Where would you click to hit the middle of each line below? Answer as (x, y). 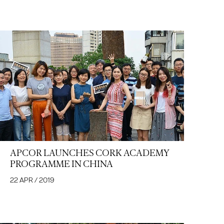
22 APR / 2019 (32, 180)
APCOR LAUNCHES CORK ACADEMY (90, 153)
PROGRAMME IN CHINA (61, 164)
